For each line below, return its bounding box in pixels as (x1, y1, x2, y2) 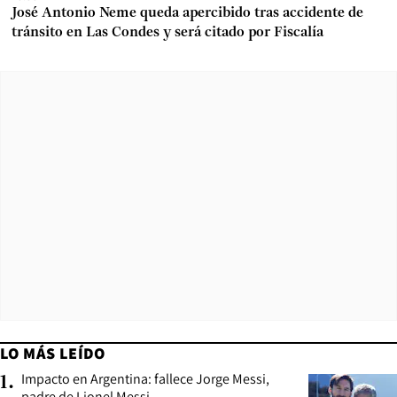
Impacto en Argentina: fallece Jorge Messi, (21, 369, 269, 388)
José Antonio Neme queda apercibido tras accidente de (12, 5, 363, 20)
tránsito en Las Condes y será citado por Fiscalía (12, 25, 323, 40)
